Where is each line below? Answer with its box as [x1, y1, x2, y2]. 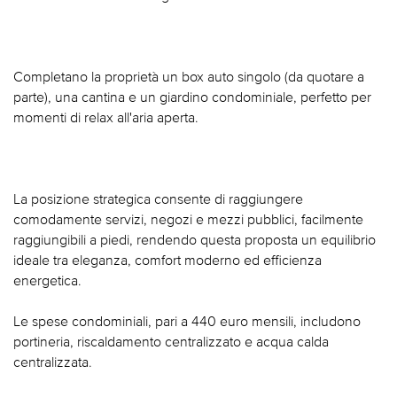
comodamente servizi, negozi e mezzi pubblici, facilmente [13, 211, 363, 228]
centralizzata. [13, 354, 92, 370]
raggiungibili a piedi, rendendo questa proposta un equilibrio [13, 231, 376, 248]
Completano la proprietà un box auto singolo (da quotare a [13, 68, 364, 85]
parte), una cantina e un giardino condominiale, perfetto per [13, 89, 371, 105]
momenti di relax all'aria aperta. [13, 109, 198, 126]
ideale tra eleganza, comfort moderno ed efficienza [13, 252, 322, 269]
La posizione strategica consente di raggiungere [13, 191, 303, 207]
